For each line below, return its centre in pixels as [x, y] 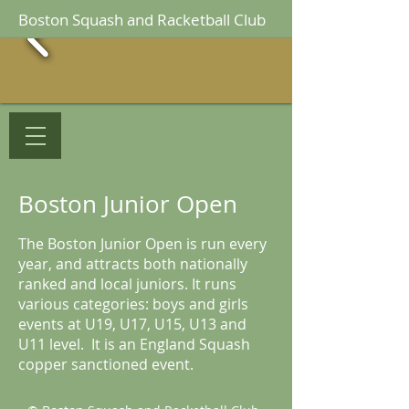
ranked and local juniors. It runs [127, 284]
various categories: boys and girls [133, 304]
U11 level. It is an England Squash [134, 344]
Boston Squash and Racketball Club [142, 20]
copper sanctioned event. [106, 364]
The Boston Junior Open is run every [142, 244]
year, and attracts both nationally [133, 264]
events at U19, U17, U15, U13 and [132, 324]
